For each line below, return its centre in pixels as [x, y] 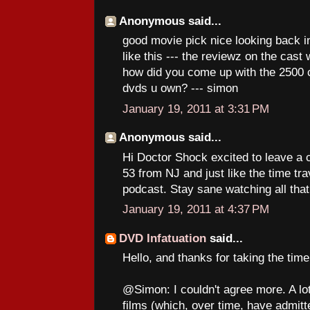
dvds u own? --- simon [180, 88]
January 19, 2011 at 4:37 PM [196, 209]
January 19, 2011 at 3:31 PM [196, 109]
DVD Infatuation [163, 238]
